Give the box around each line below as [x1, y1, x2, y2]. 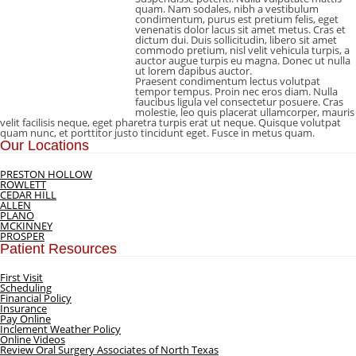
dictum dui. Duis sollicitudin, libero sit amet [135, 33, 337, 47]
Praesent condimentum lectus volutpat [135, 74, 320, 88]
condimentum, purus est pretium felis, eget [135, 12, 339, 26]
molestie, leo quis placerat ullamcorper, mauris [135, 105, 354, 119]
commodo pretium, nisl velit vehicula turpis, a [135, 43, 350, 57]
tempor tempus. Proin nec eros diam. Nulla [135, 84, 338, 99]
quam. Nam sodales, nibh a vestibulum [135, 2, 319, 16]
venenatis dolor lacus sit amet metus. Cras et [135, 22, 346, 37]
